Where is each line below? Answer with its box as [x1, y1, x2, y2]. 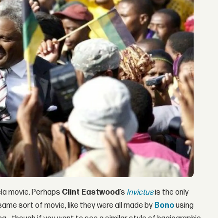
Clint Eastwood [62, 187, 120, 197]
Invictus [127, 187, 154, 197]
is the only [153, 187, 189, 197]
